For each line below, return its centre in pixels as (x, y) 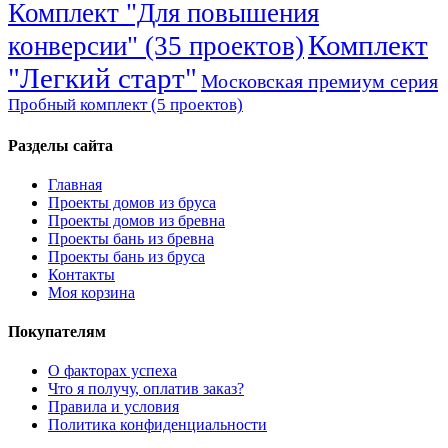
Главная (75, 184)
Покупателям (57, 332)
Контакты (81, 274)
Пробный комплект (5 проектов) (125, 105)
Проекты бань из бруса (126, 256)
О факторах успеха (112, 371)
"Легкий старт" (102, 78)
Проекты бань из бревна (131, 238)
